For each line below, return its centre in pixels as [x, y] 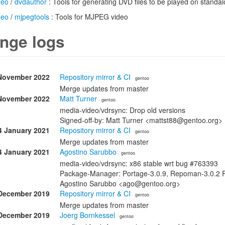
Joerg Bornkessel [87, 215]
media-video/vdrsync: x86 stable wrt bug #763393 [139, 163]
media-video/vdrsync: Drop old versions [123, 110]
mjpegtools [32, 17]
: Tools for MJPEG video [89, 17]
